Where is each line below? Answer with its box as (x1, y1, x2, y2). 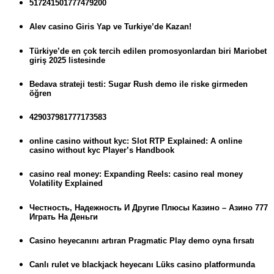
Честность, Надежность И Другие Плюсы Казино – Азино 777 (29, 202, 268, 212)
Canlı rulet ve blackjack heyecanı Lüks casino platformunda (29, 259, 255, 269)
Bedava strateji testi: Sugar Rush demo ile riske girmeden (29, 79, 248, 89)
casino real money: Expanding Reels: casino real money (29, 169, 243, 179)
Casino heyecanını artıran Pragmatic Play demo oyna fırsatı (29, 235, 254, 245)
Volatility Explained (29, 179, 103, 188)
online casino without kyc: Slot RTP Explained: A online (29, 136, 242, 146)
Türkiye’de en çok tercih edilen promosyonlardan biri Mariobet (29, 46, 267, 56)
